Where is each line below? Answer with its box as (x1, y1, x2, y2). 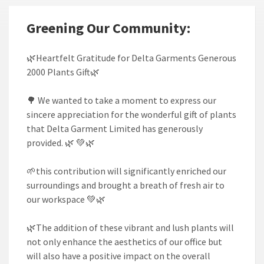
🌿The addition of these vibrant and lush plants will (27, 222, 234, 233)
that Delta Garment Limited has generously (27, 123, 203, 134)
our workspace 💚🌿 (27, 193, 105, 205)
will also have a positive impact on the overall (27, 250, 210, 262)
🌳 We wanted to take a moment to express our (27, 94, 216, 106)
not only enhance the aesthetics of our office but (27, 236, 222, 247)
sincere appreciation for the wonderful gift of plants (27, 108, 236, 120)
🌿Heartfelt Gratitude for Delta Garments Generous (27, 52, 236, 64)
